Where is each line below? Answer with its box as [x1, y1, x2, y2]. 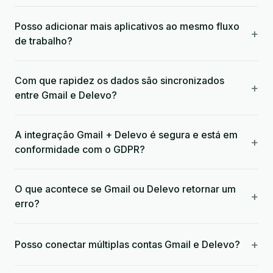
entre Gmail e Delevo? [15, 89, 117, 101]
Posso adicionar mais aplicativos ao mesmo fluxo [15, 20, 239, 32]
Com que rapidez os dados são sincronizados [15, 74, 224, 87]
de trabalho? [15, 35, 73, 47]
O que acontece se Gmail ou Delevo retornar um [15, 183, 236, 195]
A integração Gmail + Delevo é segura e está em [15, 129, 238, 141]
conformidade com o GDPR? [15, 143, 145, 155]
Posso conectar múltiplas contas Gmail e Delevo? [15, 238, 240, 250]
